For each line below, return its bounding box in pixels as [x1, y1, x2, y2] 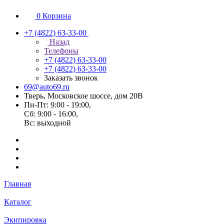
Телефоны [44, 46, 78, 55]
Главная [4, 179, 31, 188]
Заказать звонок [44, 73, 98, 82]
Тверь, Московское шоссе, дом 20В [24, 91, 143, 100]
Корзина [42, 11, 71, 20]
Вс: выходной [24, 118, 71, 127]
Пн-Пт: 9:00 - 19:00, [24, 100, 91, 109]
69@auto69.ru [24, 82, 69, 91]
